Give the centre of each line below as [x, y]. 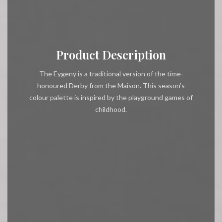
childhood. [111, 110]
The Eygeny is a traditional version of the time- [111, 74]
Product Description [111, 55]
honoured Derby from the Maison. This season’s [111, 86]
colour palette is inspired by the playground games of [111, 98]
